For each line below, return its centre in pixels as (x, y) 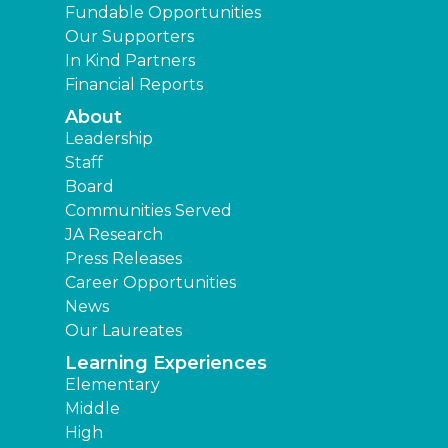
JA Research (114, 235)
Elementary (112, 385)
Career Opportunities (150, 283)
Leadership (109, 139)
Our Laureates (123, 331)
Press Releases (123, 259)
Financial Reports (134, 85)
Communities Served (148, 211)
